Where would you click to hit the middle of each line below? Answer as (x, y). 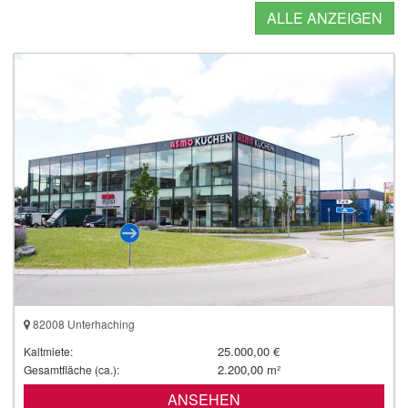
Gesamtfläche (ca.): (71, 370)
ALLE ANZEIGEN (325, 18)
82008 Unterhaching (82, 324)
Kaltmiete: (48, 352)
